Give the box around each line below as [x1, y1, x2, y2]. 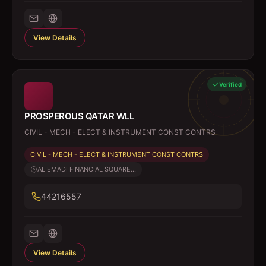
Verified [219, 81, 242, 88]
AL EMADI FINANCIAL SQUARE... [37, 165, 136, 173]
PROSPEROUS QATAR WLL [24, 110, 134, 122]
